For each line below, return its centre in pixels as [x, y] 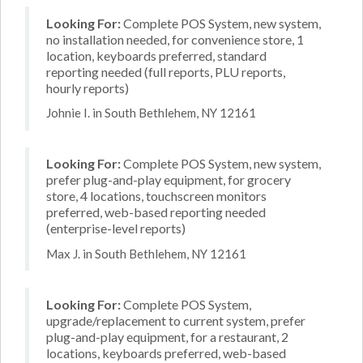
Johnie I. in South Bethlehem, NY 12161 [151, 113]
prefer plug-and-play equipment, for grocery [169, 179]
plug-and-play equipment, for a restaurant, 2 [167, 336]
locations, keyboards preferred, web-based [166, 352]
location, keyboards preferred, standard [156, 55]
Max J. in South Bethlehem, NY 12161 [146, 253]
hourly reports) [88, 88]
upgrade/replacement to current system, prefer [176, 320]
